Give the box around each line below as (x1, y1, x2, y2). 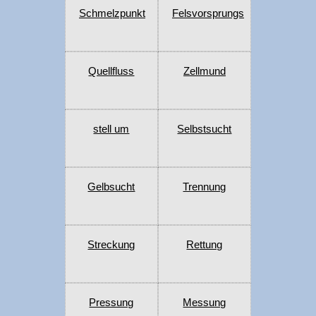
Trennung (183, 181, 226, 193)
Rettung (186, 238, 223, 251)
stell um (93, 123, 130, 135)
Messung (183, 296, 226, 309)
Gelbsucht (87, 181, 135, 193)
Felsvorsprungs (171, 7, 244, 20)
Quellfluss (88, 65, 135, 78)
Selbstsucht (177, 123, 232, 135)
